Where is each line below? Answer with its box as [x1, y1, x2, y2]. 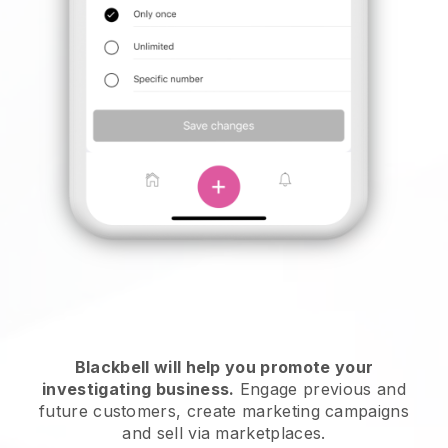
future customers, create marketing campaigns [38, 401, 410, 422]
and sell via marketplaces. [122, 423, 326, 444]
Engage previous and [234, 379, 406, 400]
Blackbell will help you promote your [74, 357, 374, 378]
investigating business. [42, 379, 235, 400]
